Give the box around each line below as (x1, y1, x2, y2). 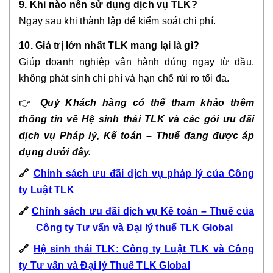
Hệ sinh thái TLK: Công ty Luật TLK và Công (33, 243, 255, 254)
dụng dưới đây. (19, 146, 91, 157)
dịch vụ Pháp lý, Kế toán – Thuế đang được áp (19, 130, 254, 141)
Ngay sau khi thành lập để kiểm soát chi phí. (19, 15, 216, 26)
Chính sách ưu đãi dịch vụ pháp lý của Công (33, 168, 255, 179)
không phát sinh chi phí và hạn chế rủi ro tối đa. (19, 73, 230, 83)
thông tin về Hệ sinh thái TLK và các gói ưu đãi (19, 113, 254, 124)
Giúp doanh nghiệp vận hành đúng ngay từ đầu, (19, 56, 254, 67)
